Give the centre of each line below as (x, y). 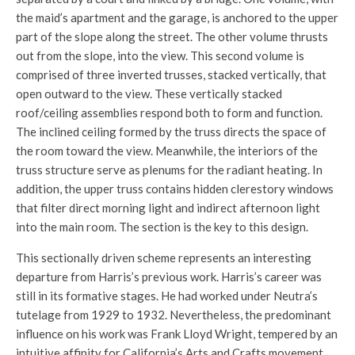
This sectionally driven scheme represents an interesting (164, 258)
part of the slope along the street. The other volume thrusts (172, 37)
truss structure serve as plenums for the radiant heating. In (169, 170)
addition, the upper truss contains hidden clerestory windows (175, 189)
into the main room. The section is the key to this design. (162, 227)
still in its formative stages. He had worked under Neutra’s (167, 296)
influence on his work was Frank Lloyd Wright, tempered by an (177, 334)
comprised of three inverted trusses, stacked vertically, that (171, 75)
